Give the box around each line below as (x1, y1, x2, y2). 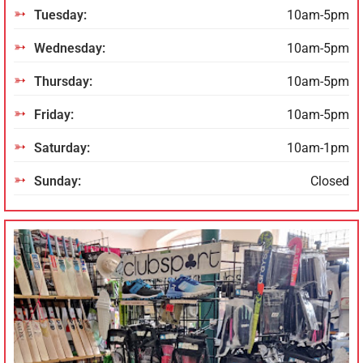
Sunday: (34, 173, 81, 190)
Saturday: (34, 140, 90, 156)
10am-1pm (287, 140, 349, 156)
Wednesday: (34, 41, 105, 57)
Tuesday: (34, 7, 87, 23)
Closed (310, 173, 349, 190)
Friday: (34, 107, 74, 123)
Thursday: (34, 74, 92, 90)
